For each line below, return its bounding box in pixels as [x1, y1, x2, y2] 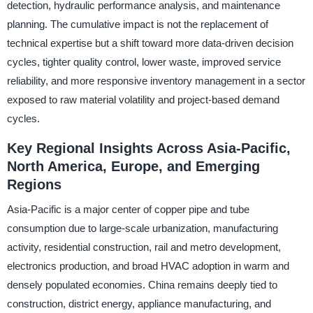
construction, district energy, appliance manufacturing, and [6, 298, 271, 310]
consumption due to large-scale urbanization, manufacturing [6, 222, 278, 235]
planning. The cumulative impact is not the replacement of [6, 17, 268, 30]
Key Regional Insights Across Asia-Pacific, [6, 140, 291, 156]
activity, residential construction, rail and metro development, [6, 241, 281, 254]
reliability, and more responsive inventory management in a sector [6, 74, 305, 87]
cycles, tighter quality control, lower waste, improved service [6, 55, 281, 68]
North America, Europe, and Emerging [6, 158, 260, 174]
